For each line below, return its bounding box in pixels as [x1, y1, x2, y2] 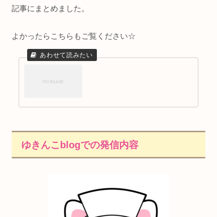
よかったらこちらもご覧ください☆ [12, 31, 136, 40]
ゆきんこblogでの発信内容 [21, 139, 139, 150]
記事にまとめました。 [12, 4, 89, 13]
